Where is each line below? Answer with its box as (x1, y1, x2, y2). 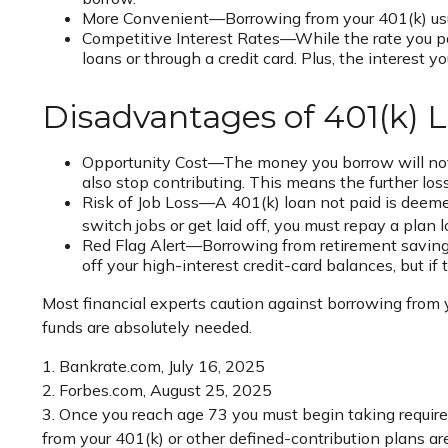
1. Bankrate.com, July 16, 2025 (42, 355, 265, 376)
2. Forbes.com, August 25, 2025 (42, 379, 272, 400)
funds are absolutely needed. (42, 316, 252, 337)
